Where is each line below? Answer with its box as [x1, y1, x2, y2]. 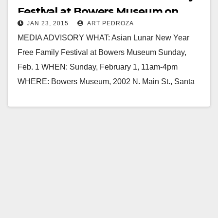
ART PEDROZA [86, 19, 134, 27]
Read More [22, 114, 61, 123]
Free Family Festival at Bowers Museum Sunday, [18, 48, 186, 56]
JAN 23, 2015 [27, 19, 69, 27]
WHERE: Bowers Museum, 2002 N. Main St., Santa [18, 77, 195, 86]
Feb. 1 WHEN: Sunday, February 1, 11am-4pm [18, 62, 178, 71]
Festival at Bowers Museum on [18, 4, 179, 18]
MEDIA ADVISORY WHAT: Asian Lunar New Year [18, 33, 189, 42]
